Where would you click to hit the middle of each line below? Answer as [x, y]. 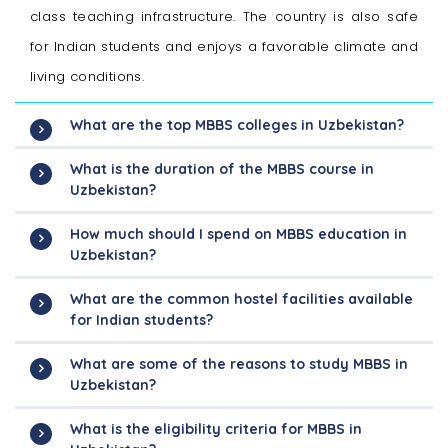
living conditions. [87, 77]
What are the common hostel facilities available [241, 299]
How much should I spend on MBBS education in [238, 234]
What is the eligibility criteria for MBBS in [216, 429]
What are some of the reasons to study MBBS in [239, 364]
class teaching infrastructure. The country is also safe [224, 17]
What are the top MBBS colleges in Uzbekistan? [237, 125]
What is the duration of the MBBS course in [222, 169]
